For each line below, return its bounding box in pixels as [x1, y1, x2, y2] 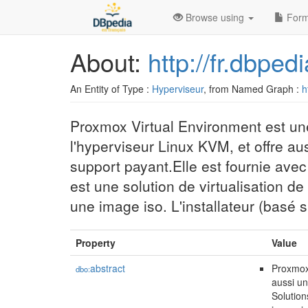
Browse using [183, 10, 247, 24]
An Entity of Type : [70, 82, 152, 96]
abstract [90, 261, 125, 275]
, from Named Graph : [203, 82, 302, 96]
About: [70, 44, 148, 79]
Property [76, 236, 115, 250]
